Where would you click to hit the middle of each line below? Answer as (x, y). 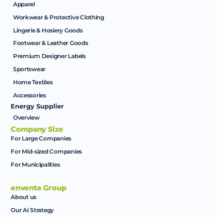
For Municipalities (35, 164)
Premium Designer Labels (49, 56)
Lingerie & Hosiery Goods (48, 30)
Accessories (29, 95)
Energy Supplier (38, 107)
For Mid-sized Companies (46, 152)
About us (24, 197)
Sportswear (29, 69)
